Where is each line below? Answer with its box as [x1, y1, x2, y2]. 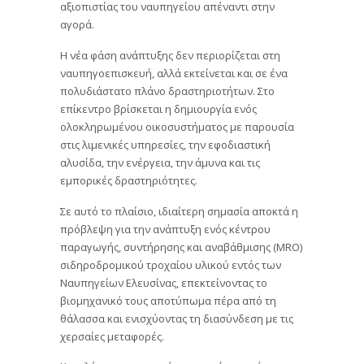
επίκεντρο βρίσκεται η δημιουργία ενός [60, 100, 257, 115]
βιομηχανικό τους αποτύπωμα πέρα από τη [60, 292, 276, 307]
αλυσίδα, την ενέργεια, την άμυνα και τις [60, 154, 260, 169]
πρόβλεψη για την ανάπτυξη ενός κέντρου [60, 220, 271, 236]
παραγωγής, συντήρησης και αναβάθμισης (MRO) [60, 238, 302, 253]
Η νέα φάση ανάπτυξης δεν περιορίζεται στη [60, 46, 280, 62]
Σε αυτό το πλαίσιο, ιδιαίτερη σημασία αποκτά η [60, 202, 298, 218]
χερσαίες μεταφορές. [60, 327, 164, 343]
